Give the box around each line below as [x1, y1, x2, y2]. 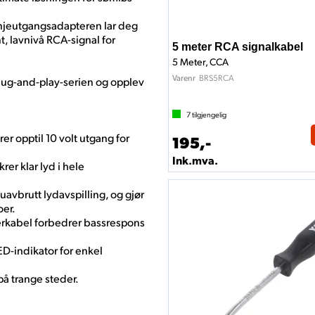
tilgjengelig [191, 109, 226, 120]
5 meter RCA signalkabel [172, 41, 303, 53]
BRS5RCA [199, 72, 234, 83]
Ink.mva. [172, 153, 218, 167]
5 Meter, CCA [172, 56, 229, 67]
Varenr [172, 72, 195, 83]
